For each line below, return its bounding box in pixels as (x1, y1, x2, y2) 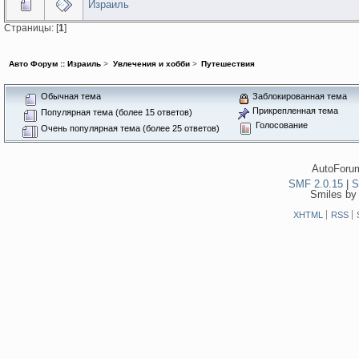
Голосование (252, 119, 308, 130)
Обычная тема (38, 91, 101, 101)
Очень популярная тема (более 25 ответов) (38, 123, 220, 133)
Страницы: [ (4, 22, 58, 33)
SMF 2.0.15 (288, 177, 343, 190)
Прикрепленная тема (249, 105, 338, 115)
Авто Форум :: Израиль (9, 59, 102, 69)
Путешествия (200, 59, 255, 69)
